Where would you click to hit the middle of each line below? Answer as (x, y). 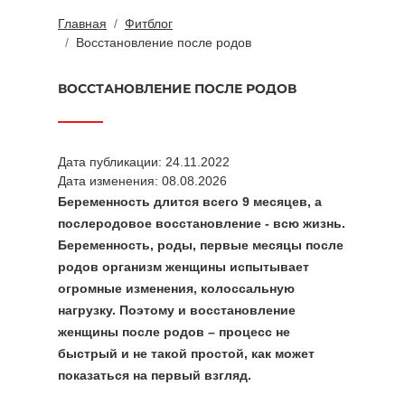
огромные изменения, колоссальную (176, 288)
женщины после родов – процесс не (174, 332)
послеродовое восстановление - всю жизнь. (202, 223)
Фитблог (149, 24)
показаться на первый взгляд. (155, 375)
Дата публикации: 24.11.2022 (144, 162)
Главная (82, 24)
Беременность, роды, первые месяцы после (201, 245)
